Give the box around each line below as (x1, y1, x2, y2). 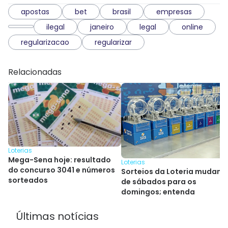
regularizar (95, 37, 132, 48)
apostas (21, 7, 49, 17)
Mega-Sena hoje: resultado (8, 155, 111, 165)
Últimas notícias (16, 209, 99, 224)
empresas (156, 7, 192, 17)
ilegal (46, 22, 65, 33)
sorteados (8, 175, 48, 186)
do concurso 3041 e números (8, 165, 115, 176)
